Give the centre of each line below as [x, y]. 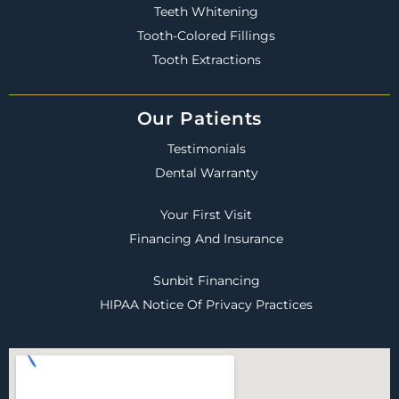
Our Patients [199, 118]
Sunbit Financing [206, 280]
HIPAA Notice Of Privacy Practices [206, 304]
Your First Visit [206, 214]
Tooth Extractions [206, 59]
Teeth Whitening [206, 11]
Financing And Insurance [206, 238]
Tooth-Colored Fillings [206, 35]
